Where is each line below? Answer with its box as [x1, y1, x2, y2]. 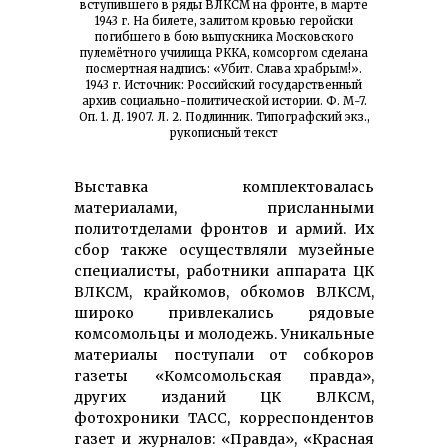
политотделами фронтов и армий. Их [74, 220, 374, 239]
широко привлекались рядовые [74, 304, 374, 323]
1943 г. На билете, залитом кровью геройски [95, 14, 353, 29]
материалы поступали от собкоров [74, 346, 374, 365]
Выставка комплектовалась [74, 178, 374, 197]
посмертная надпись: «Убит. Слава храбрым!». [86, 62, 362, 77]
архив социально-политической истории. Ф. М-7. [81, 94, 367, 109]
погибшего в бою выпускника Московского [94, 30, 354, 45]
